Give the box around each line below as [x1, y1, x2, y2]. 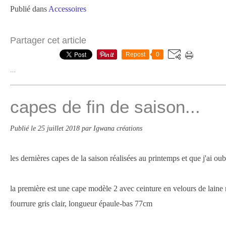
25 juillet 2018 [38, 124, 82, 132]
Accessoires [48, 5, 86, 13]
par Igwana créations [82, 124, 142, 132]
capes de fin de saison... [10, 97, 200, 117]
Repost [126, 51, 145, 58]
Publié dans [10, 5, 47, 13]
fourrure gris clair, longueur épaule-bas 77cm [10, 199, 152, 208]
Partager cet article [10, 35, 86, 45]
